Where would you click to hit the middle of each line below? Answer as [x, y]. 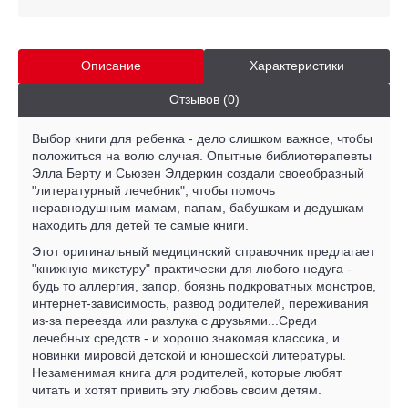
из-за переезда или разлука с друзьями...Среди [174, 320]
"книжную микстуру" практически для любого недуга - [192, 268]
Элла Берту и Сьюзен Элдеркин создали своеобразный [198, 173]
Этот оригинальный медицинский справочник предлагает [204, 251]
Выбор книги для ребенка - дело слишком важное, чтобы [202, 138]
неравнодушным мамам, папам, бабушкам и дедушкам [198, 207]
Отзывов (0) [204, 99]
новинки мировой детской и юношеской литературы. [189, 355]
